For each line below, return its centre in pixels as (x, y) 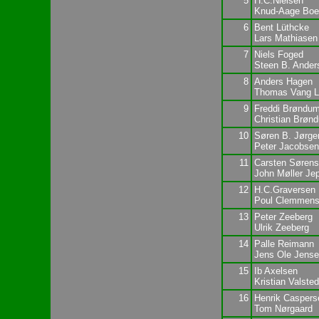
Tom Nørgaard (283, 308)
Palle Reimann (284, 244)
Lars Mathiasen (286, 38)
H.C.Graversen (284, 189)
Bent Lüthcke (281, 27)
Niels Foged (278, 54)
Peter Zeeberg (283, 216)
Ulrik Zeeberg (281, 227)
